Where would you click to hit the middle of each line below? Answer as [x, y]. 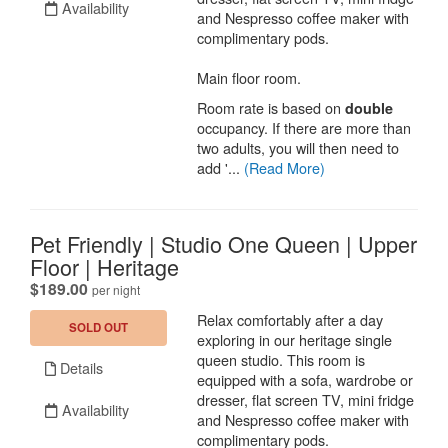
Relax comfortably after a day [290, 319]
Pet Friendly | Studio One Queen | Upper [223, 243]
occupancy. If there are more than [304, 127]
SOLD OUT [99, 327]
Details [79, 367]
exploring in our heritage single [295, 339]
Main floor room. [249, 77]
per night [116, 289]
